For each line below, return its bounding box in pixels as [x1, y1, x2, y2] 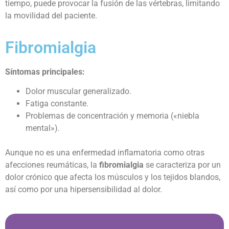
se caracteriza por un [144, 160, 221, 170]
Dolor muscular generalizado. [26, 86, 131, 97]
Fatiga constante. [26, 99, 88, 109]
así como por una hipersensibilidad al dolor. [5, 185, 162, 195]
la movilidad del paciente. [5, 10, 97, 20]
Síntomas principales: [5, 67, 85, 77]
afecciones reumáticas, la [5, 160, 99, 170]
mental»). [26, 123, 60, 133]
